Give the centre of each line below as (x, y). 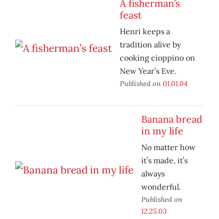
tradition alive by (150, 45)
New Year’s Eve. (148, 71)
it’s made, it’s (164, 161)
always (153, 174)
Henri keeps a (145, 32)
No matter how (168, 147)
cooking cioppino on (157, 58)
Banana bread (172, 119)
